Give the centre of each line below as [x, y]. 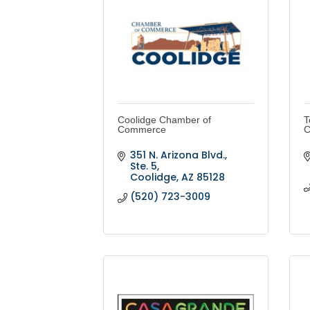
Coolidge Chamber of [165, 120]
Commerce [142, 130]
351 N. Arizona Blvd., [178, 155]
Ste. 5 [143, 166]
